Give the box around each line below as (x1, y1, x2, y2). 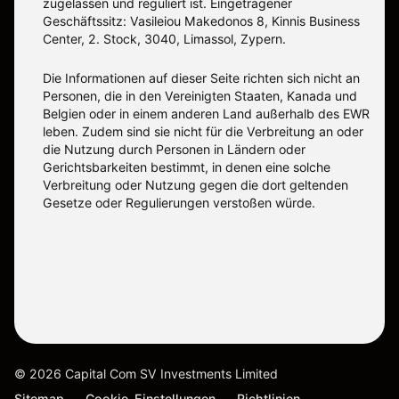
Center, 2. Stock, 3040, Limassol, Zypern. (43, 31, 286, 47)
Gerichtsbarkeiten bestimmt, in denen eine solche (43, 159, 330, 175)
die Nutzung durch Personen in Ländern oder (43, 142, 305, 158)
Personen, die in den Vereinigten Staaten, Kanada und (43, 88, 357, 104)
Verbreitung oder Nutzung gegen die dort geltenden (43, 177, 348, 193)
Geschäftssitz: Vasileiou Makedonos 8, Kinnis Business (43, 13, 360, 29)
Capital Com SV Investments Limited (65, 366, 278, 382)
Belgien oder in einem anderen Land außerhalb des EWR (43, 106, 370, 122)
